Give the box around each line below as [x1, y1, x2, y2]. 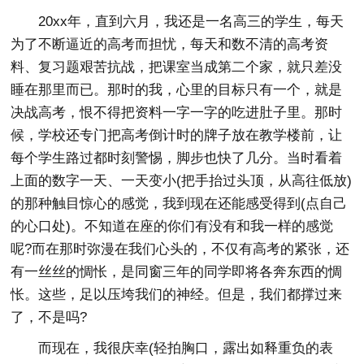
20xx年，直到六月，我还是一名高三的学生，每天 [11, 14, 344, 29]
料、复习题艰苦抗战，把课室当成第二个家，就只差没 [11, 59, 343, 75]
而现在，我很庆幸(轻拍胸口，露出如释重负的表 [11, 340, 334, 356]
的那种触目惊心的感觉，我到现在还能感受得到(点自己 [11, 196, 348, 211]
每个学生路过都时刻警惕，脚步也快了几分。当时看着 [11, 150, 343, 166]
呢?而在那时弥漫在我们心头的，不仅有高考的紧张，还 [11, 241, 350, 257]
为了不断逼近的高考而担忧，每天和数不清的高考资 [11, 37, 329, 52]
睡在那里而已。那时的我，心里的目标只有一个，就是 [11, 82, 343, 97]
